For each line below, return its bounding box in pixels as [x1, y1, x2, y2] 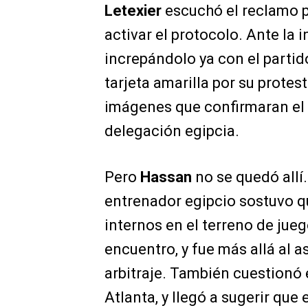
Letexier [104, 2, 162, 20]
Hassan [140, 168, 192, 186]
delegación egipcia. [104, 122, 239, 140]
